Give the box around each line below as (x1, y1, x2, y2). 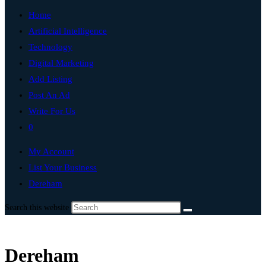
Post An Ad (28, 90, 70, 100)
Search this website (5, 203, 71, 212)
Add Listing (28, 74, 72, 84)
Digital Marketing (28, 58, 94, 68)
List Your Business (28, 163, 97, 172)
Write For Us (28, 106, 75, 116)
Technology (28, 42, 72, 52)
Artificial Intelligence (28, 26, 107, 36)
